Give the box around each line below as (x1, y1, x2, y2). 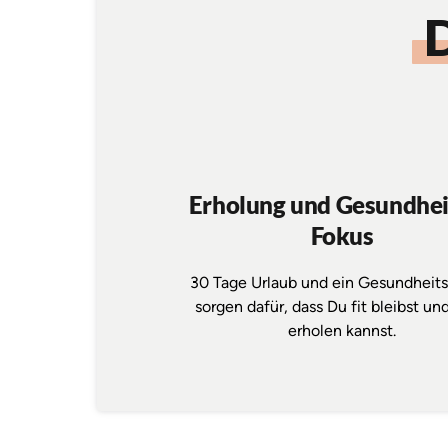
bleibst (371, 297, 423, 317)
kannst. (346, 321, 396, 341)
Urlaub (250, 273, 301, 293)
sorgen (195, 297, 247, 317)
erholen (288, 321, 346, 341)
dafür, (247, 297, 292, 317)
